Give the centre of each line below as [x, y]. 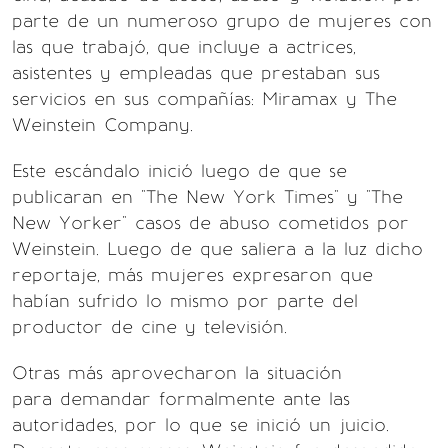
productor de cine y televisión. [149, 327]
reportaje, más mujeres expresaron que [192, 275]
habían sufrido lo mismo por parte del [185, 301]
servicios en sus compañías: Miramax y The [204, 99]
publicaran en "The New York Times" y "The [207, 197]
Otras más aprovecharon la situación [177, 373]
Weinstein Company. [102, 125]
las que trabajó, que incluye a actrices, [184, 47]
